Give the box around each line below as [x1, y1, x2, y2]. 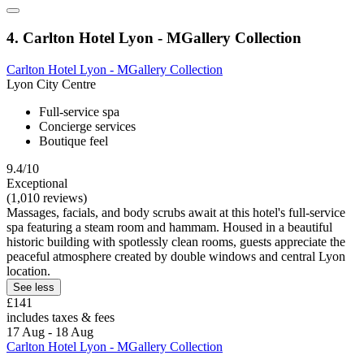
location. [6, 263, 50, 278]
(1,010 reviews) [6, 190, 87, 205]
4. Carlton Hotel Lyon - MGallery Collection [6, 28, 301, 46]
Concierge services [39, 119, 136, 133]
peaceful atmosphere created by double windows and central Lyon [6, 249, 345, 263]
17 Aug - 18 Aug [6, 324, 93, 339]
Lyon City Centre [6, 76, 96, 91]
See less [13, 280, 54, 293]
